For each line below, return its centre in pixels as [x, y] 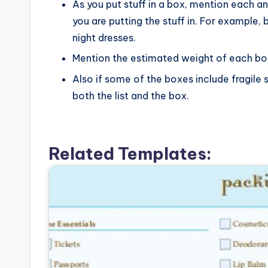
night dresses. [104, 37]
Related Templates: [130, 153]
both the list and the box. [131, 95]
